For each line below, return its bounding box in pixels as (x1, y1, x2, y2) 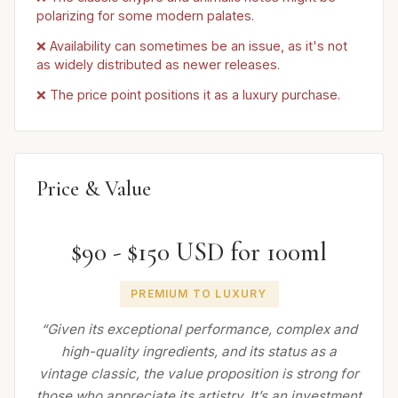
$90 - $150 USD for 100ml (71, 236, 327, 268)
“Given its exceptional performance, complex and (41, 320, 357, 338)
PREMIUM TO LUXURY (131, 287, 267, 301)
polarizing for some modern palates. (36, 8, 254, 24)
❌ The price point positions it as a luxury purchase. (36, 86, 340, 102)
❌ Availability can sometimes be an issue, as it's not (36, 38, 347, 53)
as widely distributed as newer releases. (36, 57, 280, 72)
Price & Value (36, 176, 151, 203)
